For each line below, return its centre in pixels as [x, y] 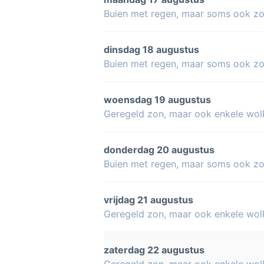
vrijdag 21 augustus [148, 200]
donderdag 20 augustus [159, 150]
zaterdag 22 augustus [154, 250]
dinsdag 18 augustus [151, 49]
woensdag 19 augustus [157, 100]
